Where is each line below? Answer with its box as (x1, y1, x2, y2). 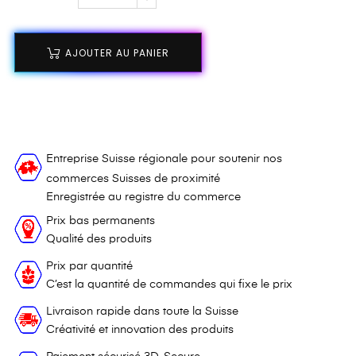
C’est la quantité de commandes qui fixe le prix (46, 279, 292, 291)
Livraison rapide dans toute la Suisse (46, 306, 238, 318)
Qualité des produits (46, 234, 152, 246)
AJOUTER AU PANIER (65, 46, 169, 60)
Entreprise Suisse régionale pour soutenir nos (46, 153, 282, 165)
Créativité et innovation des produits (46, 324, 234, 336)
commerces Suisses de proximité (46, 173, 220, 185)
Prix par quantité (46, 261, 133, 273)
